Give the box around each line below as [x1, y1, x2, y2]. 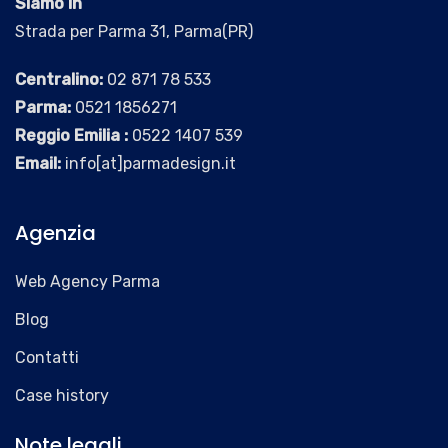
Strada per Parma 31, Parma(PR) [15, 22, 253, 41]
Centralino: [15, 70, 103, 89]
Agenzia [15, 219, 96, 247]
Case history [15, 386, 109, 405]
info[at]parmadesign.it [61, 154, 236, 173]
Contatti [15, 348, 79, 367]
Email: [15, 154, 61, 173]
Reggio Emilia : [15, 126, 128, 145]
